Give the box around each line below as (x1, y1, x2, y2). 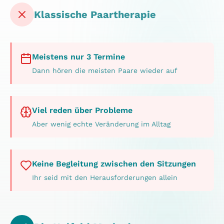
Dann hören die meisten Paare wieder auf (32, 66, 177, 74)
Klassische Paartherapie (34, 8, 156, 20)
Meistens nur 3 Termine (32, 51, 125, 61)
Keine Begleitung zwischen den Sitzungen (32, 158, 196, 168)
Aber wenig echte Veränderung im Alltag (32, 119, 170, 128)
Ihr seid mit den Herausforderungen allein (32, 173, 177, 181)
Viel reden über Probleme (32, 105, 132, 115)
